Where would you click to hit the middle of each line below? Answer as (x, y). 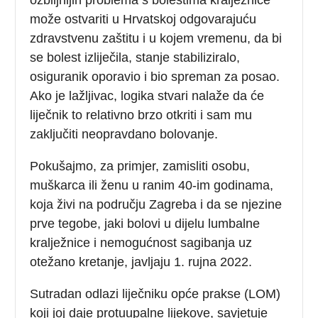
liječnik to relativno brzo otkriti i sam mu (141, 115)
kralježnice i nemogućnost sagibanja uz (141, 242)
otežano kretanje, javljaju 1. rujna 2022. (141, 262)
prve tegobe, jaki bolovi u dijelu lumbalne (145, 223)
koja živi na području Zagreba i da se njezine (156, 204)
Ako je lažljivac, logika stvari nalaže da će (147, 95)
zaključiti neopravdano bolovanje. (124, 134)
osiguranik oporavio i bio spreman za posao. (155, 76)
